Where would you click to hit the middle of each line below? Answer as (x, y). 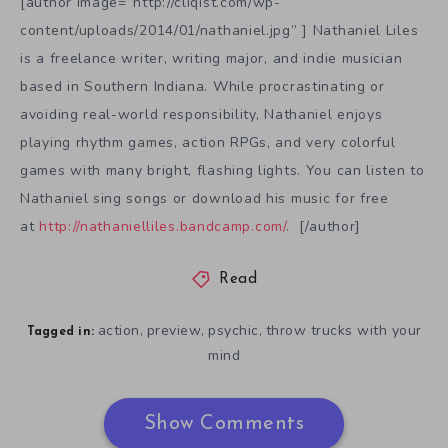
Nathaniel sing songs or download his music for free (204, 199)
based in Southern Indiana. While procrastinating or (202, 87)
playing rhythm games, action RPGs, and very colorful (208, 143)
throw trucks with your (343, 331)
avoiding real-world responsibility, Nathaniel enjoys (201, 115)
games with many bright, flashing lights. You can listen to (222, 171)
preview (173, 331)
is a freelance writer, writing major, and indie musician (211, 59)
